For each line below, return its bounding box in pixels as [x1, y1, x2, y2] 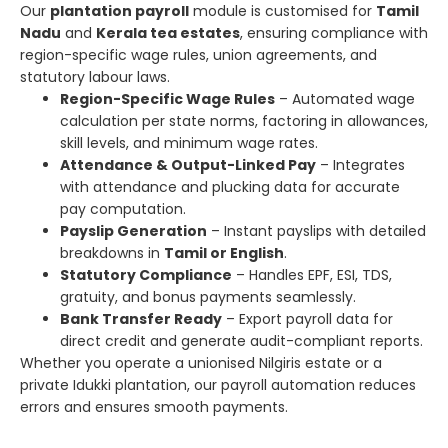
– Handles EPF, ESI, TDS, [232, 264, 392, 285]
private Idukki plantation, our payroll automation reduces [20, 374, 416, 395]
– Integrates [316, 154, 405, 175]
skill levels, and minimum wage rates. [60, 132, 318, 153]
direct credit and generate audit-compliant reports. [60, 330, 423, 351]
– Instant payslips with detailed [207, 220, 426, 241]
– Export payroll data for [222, 308, 393, 329]
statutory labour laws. [20, 66, 170, 87]
